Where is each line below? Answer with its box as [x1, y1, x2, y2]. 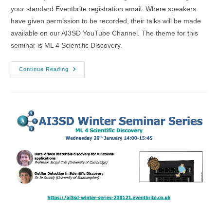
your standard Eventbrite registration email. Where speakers [11, 4, 197, 13]
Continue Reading [19, 66, 69, 72]
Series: [68, 99, 93, 108]
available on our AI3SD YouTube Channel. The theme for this [11, 29, 199, 37]
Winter [68, 86, 91, 94]
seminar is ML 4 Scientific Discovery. [11, 41, 123, 49]
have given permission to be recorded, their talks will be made [11, 17, 201, 25]
